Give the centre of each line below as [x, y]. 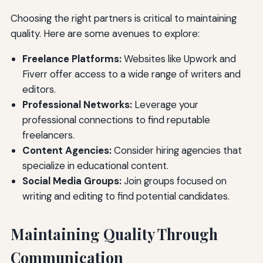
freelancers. [48, 135]
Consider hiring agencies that [176, 151]
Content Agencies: [67, 151]
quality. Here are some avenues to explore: [105, 34]
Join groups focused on [174, 181]
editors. [39, 90]
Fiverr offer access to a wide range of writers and [131, 74]
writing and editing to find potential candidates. [126, 196]
